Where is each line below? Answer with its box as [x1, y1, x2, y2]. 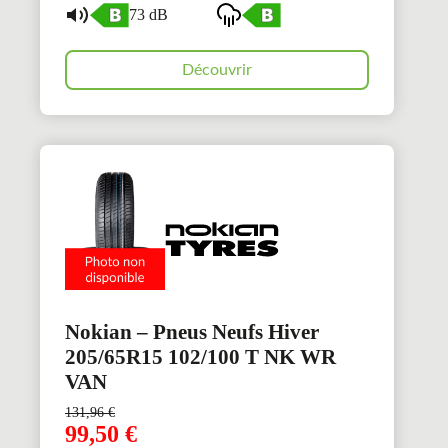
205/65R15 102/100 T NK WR [65, 344, 336, 369]
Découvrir [182, 61, 253, 78]
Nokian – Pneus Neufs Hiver [65, 319, 319, 344]
